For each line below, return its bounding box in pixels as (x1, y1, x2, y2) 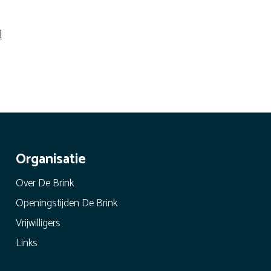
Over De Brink (16, 175, 74, 192)
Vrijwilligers (16, 215, 61, 232)
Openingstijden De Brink (16, 195, 118, 212)
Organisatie (16, 148, 87, 171)
